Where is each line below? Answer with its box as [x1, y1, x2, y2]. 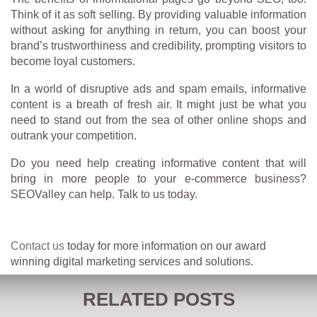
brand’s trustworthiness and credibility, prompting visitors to [11, 39, 306, 52]
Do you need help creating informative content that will [11, 156, 306, 169]
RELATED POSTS [82, 288, 235, 310]
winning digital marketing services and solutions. [11, 255, 253, 267]
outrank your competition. [11, 129, 137, 142]
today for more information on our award [64, 239, 266, 252]
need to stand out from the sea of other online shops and [11, 113, 306, 126]
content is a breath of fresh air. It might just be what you [11, 98, 306, 110]
